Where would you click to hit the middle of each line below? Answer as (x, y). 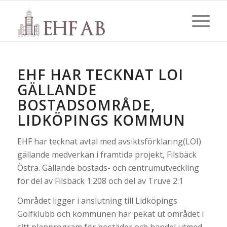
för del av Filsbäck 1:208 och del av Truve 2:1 (100, 181)
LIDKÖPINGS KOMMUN (101, 120)
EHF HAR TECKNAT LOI (100, 74)
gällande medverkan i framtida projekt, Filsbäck (107, 154)
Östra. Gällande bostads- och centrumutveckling (108, 167)
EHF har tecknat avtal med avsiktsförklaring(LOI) (109, 141)
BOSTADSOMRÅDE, (86, 105)
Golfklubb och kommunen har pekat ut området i (110, 214)
